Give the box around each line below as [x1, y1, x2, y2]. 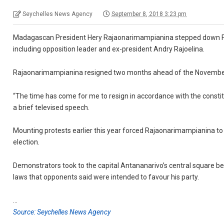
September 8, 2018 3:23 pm [111, 10, 187, 17]
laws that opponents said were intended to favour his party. [13, 173, 199, 181]
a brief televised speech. [13, 103, 90, 111]
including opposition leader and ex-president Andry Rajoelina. [13, 45, 205, 53]
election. [13, 138, 40, 146]
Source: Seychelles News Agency [13, 207, 111, 216]
